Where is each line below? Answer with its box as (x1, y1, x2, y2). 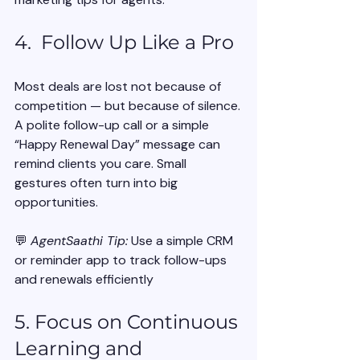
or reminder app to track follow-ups (14, 252, 230, 269)
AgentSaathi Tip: (31, 232, 128, 250)
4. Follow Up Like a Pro (14, 31, 234, 55)
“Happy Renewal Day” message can (14, 136, 223, 153)
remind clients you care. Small (14, 155, 190, 173)
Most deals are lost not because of (14, 78, 224, 96)
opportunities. (14, 194, 98, 211)
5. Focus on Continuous (14, 310, 243, 334)
